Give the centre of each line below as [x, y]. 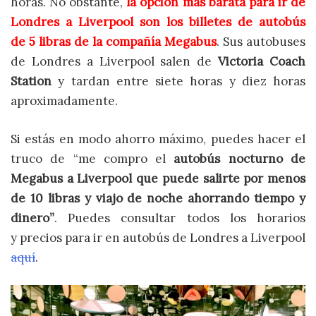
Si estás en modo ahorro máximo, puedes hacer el [158, 139]
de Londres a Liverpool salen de [115, 61]
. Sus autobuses [261, 42]
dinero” [32, 218]
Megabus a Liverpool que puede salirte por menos [158, 178]
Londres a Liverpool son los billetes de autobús [158, 22]
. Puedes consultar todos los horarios [180, 218]
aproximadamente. [64, 101]
